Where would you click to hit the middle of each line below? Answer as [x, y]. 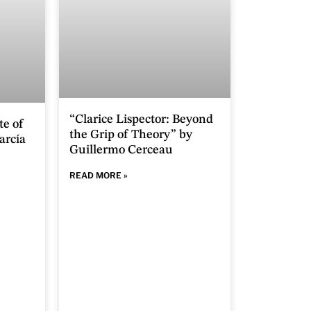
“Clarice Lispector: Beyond [142, 119]
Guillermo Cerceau [121, 150]
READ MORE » [99, 175]
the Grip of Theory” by [131, 134]
